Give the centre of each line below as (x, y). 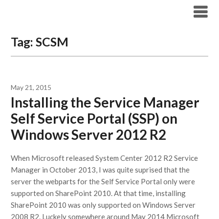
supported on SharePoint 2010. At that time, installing (99, 193)
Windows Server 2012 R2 (89, 134)
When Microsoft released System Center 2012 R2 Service (105, 158)
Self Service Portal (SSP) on (94, 118)
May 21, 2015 (31, 87)
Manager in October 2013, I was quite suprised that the (100, 170)
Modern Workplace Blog (71, 11)
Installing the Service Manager (105, 102)
